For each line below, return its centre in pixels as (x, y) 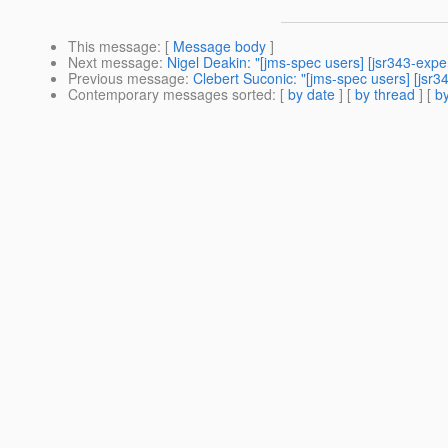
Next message (113, 62)
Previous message (126, 78)
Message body (219, 46)
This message (112, 46)
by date (311, 94)
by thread (385, 94)
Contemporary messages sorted (170, 94)
